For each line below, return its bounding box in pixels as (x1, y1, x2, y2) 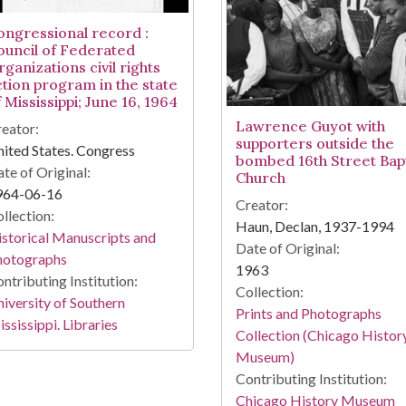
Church (235, 168, 285, 187)
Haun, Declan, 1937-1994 (235, 217, 394, 235)
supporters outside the (235, 133, 394, 152)
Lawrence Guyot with (235, 116, 385, 135)
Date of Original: (235, 238, 340, 256)
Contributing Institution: (235, 369, 387, 387)
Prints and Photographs (235, 304, 382, 322)
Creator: (235, 195, 288, 213)
